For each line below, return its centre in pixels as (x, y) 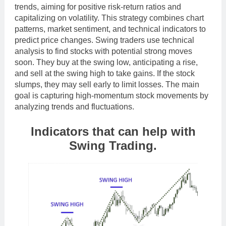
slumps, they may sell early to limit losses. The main (107, 84)
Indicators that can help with (113, 131)
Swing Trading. (113, 145)
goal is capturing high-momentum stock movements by (111, 95)
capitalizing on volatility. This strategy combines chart (109, 18)
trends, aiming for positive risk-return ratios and (98, 7)
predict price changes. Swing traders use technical (104, 40)
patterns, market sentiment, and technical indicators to (110, 29)
